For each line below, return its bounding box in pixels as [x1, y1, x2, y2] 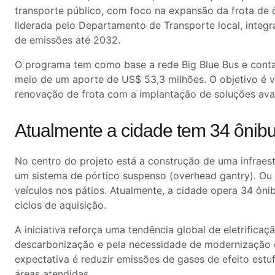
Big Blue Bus [182, 58, 239, 71]
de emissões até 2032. [15, 34, 120, 47]
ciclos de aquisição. [15, 198, 106, 211]
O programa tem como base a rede [15, 58, 182, 71]
